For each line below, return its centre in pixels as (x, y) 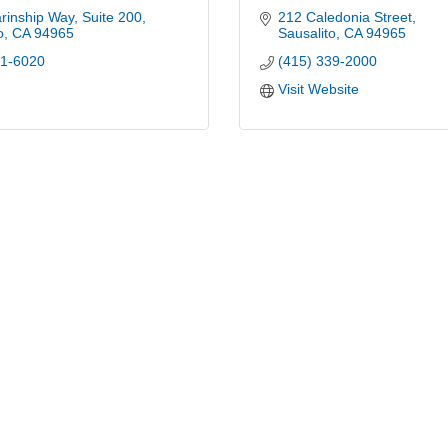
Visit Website (318, 89)
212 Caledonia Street (344, 17)
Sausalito (306, 33)
